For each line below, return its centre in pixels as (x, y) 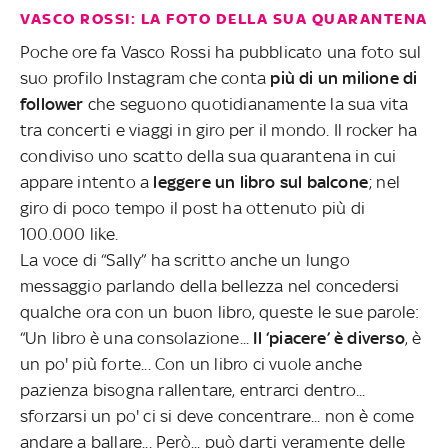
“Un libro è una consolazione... (137, 337)
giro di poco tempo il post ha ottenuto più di (193, 207)
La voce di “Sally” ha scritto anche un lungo (185, 259)
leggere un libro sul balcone (261, 181)
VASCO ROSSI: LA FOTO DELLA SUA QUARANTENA (224, 18)
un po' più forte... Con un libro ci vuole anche (191, 363)
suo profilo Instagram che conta (145, 77)
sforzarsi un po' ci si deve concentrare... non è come (217, 415)
